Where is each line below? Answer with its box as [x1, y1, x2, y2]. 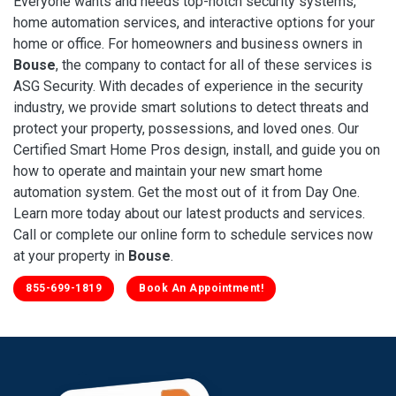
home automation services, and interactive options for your [13, 13, 375, 31]
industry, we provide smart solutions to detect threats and [13, 98, 369, 116]
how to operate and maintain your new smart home [13, 162, 323, 179]
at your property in [13, 247, 128, 264]
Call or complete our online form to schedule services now [13, 225, 373, 243]
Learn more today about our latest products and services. [13, 204, 365, 222]
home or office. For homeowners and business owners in [13, 34, 362, 52]
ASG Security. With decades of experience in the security [13, 77, 363, 95]
